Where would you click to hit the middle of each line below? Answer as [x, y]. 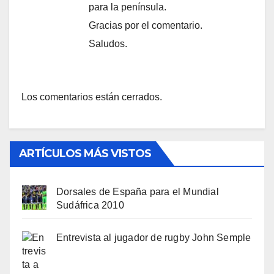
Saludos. [108, 44]
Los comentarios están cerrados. [92, 97]
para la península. [128, 7]
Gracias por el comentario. [146, 26]
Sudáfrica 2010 [90, 206]
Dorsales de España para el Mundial [138, 192]
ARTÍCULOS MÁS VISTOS [85, 154]
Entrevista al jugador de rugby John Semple [154, 238]
